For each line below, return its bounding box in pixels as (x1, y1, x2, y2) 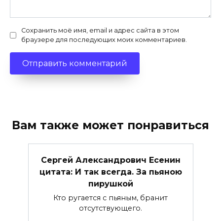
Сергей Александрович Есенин (40, 155, 181, 165)
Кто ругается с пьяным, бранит (53, 193, 168, 202)
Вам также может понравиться (12, 118, 209, 133)
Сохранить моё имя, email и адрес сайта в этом (21, 27, 179, 34)
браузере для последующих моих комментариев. (21, 36, 187, 43)
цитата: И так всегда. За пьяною (39, 167, 182, 177)
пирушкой (88, 179, 133, 188)
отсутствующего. (79, 203, 142, 213)
